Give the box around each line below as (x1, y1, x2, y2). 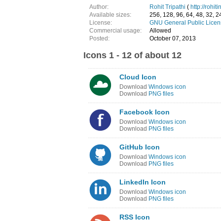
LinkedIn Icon (119, 178, 166, 186)
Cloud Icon (119, 73, 156, 81)
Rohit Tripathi (149, 3, 185, 10)
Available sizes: (89, 11, 131, 18)
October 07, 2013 (149, 35, 196, 42)
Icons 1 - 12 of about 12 (83, 50, 182, 60)
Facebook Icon (119, 108, 170, 116)
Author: (89, 3, 109, 10)
